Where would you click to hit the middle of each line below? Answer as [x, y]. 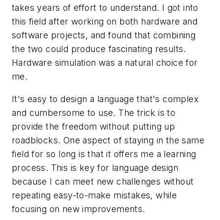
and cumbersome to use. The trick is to [94, 112]
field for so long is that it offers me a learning [104, 154]
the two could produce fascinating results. [99, 49]
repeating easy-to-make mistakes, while [95, 195]
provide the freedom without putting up [94, 126]
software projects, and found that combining [104, 35]
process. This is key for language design [95, 167]
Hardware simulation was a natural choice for [105, 62]
